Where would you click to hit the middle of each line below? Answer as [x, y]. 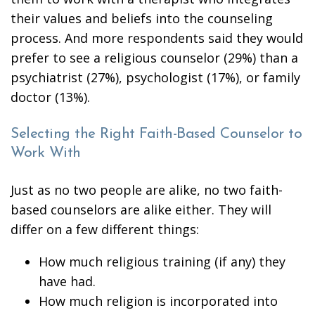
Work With [46, 153]
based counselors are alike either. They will [141, 210]
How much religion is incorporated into [158, 301]
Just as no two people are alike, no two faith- [147, 190]
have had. [67, 281]
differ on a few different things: [105, 229]
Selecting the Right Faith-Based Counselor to [156, 134]
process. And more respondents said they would [157, 38]
